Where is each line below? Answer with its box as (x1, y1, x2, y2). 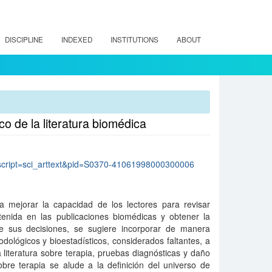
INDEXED (61, 35, 92, 44)
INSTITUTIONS (110, 35, 158, 44)
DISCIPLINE (5, 35, 43, 44)
